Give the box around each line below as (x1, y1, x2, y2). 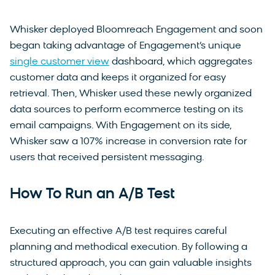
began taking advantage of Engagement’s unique (10, 41, 241, 51)
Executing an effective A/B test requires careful (10, 227, 227, 236)
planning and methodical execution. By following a (10, 242, 247, 252)
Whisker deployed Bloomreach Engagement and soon (10, 25, 263, 35)
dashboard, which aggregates (109, 57, 252, 67)
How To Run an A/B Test (10, 187, 175, 202)
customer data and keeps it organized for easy (10, 73, 226, 83)
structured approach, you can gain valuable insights (10, 258, 252, 268)
